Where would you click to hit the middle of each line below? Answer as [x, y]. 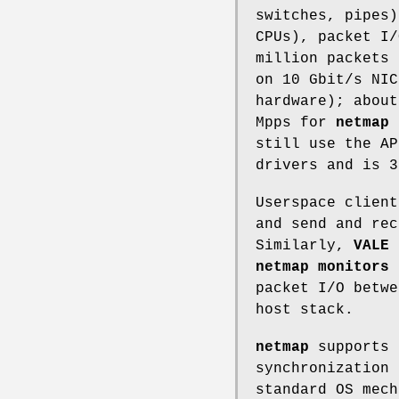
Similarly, [305, 245]
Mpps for [296, 122]
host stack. [305, 309]
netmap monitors [322, 267]
